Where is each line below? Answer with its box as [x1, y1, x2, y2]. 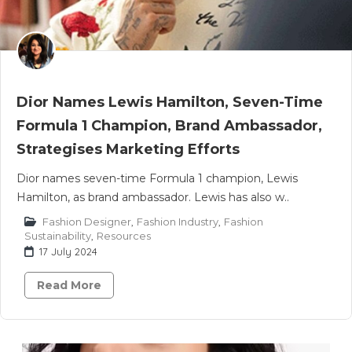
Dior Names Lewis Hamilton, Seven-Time [16, 93, 323, 111]
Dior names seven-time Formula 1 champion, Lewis [16, 171, 298, 185]
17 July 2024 [39, 245, 97, 258]
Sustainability [24, 229, 91, 242]
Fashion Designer [42, 215, 131, 228]
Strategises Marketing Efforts [16, 141, 240, 158]
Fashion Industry [137, 215, 218, 228]
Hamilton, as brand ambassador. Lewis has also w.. [16, 190, 289, 204]
